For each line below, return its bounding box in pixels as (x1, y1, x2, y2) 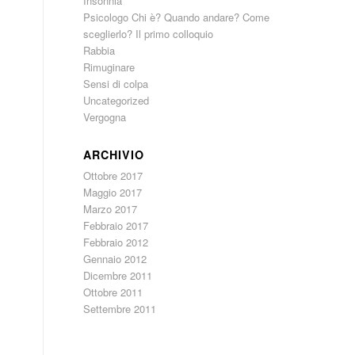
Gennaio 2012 (83, 251, 147, 266)
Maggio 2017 (83, 185, 143, 200)
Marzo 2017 (83, 201, 138, 216)
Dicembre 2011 (83, 268, 153, 283)
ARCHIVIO (83, 147, 145, 162)
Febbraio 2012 (83, 235, 149, 250)
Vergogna (83, 109, 127, 124)
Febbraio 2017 (83, 218, 149, 233)
